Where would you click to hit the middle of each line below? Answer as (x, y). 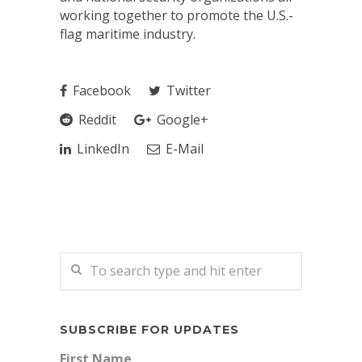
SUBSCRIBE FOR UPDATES (149, 330)
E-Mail (183, 149)
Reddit (96, 120)
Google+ (181, 120)
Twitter (187, 90)
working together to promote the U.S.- (177, 15)
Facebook (100, 90)
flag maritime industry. (128, 34)
